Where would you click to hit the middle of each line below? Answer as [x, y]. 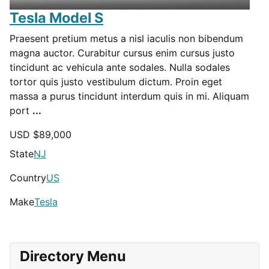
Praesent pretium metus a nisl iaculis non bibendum [126, 38]
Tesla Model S [56, 17]
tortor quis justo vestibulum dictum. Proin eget [116, 81]
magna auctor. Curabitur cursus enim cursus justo [122, 53]
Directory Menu [73, 256]
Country [28, 177]
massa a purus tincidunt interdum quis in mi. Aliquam [129, 96]
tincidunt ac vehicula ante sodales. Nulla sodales [120, 67]
